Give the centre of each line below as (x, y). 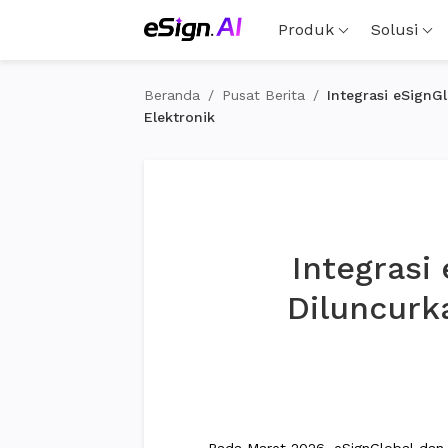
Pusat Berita (263, 95)
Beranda (172, 95)
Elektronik (179, 117)
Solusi (394, 29)
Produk (305, 29)
